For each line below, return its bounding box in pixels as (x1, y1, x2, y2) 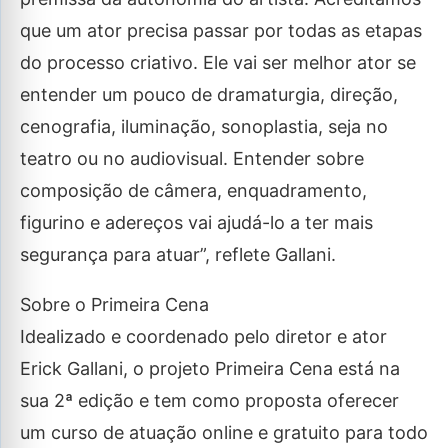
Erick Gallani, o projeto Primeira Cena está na (20, 358, 400, 379)
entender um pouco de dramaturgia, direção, (20, 84, 398, 105)
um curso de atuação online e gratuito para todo (20, 422, 428, 443)
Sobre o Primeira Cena (20, 294, 209, 315)
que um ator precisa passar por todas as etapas (20, 20, 422, 41)
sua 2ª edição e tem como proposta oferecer (20, 390, 399, 411)
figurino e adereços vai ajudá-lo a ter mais (20, 212, 373, 233)
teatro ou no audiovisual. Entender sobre (20, 148, 364, 169)
